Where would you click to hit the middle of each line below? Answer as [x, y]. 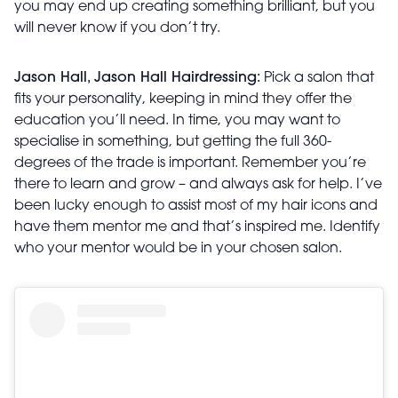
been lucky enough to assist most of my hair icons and [196, 207]
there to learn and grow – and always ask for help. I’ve [198, 185]
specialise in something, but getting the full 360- [173, 143]
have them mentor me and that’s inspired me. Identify [197, 228]
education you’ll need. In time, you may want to [177, 121]
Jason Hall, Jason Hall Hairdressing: [137, 79]
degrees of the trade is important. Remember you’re [190, 164]
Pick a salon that [317, 79]
